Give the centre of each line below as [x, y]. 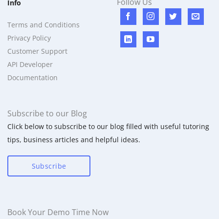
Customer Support [37, 51]
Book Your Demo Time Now [58, 212]
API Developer [30, 65]
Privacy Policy [29, 38]
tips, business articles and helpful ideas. [74, 140]
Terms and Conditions [44, 25]
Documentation [33, 78]
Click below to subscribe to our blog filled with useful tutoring [108, 127]
